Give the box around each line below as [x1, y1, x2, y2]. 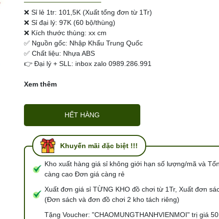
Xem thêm [24, 80, 57, 88]
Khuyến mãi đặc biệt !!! [60, 141, 138, 150]
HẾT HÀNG [65, 111, 100, 119]
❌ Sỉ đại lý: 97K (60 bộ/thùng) [24, 19, 115, 26]
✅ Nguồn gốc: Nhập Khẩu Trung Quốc [24, 39, 143, 47]
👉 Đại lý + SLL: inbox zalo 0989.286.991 [24, 60, 152, 67]
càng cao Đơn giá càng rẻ [44, 170, 125, 178]
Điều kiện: [79, 17, 109, 25]
